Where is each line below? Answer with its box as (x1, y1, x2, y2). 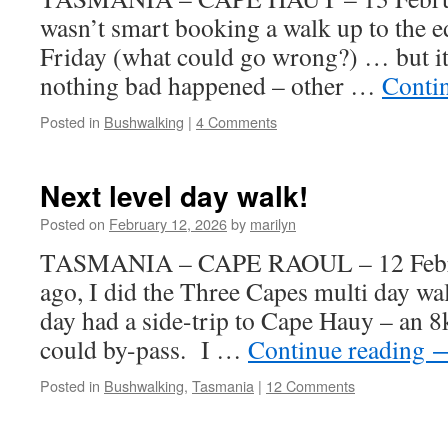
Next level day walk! (40, 175, 308, 216)
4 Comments (196, 111, 277, 132)
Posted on (40, 213, 105, 234)
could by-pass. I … (40, 332, 248, 366)
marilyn (250, 213, 296, 234)
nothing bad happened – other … (40, 68, 382, 102)
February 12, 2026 (109, 213, 227, 234)
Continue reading (248, 332, 431, 366)
